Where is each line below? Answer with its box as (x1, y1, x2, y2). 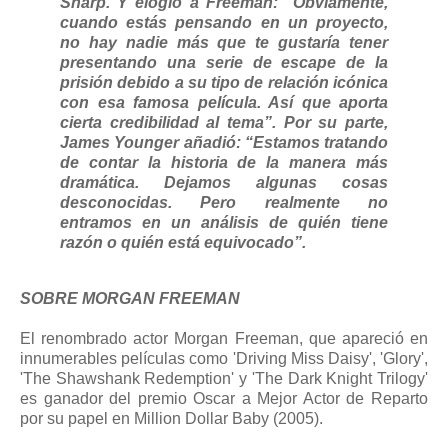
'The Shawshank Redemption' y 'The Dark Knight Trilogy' (20, 370, 428, 388)
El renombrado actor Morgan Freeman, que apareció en (20, 330, 428, 348)
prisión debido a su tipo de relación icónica (60, 74, 388, 92)
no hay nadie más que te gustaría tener (60, 34, 388, 52)
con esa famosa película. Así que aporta (60, 94, 388, 112)
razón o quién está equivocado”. (60, 234, 306, 252)
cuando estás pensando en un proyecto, (60, 14, 388, 32)
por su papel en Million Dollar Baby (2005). (20, 410, 327, 428)
